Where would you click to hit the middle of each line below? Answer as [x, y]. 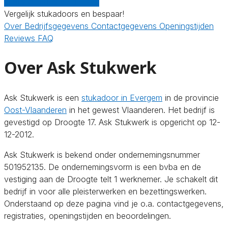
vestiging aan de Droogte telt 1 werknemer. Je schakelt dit [111, 179]
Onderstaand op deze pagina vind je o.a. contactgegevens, [114, 203]
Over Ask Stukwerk [80, 68]
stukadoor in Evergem [122, 97]
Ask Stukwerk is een [43, 97]
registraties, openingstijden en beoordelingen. [88, 216]
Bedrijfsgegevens [58, 26]
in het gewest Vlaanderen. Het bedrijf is [141, 110]
